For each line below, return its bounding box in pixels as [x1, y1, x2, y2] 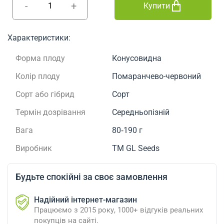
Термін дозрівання [15, 107, 85, 117]
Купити [143, 1, 170, 11]
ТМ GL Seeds [112, 143, 159, 153]
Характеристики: [7, 33, 70, 43]
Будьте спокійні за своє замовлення [15, 171, 167, 182]
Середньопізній [112, 107, 169, 117]
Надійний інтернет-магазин [34, 195, 137, 205]
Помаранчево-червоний [112, 71, 201, 81]
